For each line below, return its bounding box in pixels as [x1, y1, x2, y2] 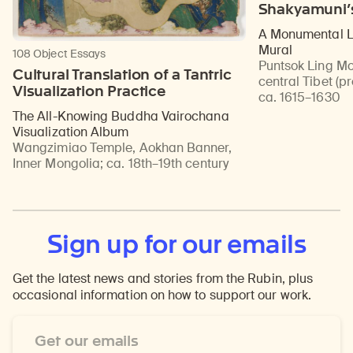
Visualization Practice [13, 82, 165, 101]
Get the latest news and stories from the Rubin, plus [13, 270, 314, 288]
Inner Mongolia [13, 155, 101, 173]
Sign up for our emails [46, 229, 307, 260]
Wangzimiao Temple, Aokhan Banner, [13, 139, 232, 157]
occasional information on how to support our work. [13, 287, 311, 304]
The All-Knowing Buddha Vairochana [13, 108, 229, 125]
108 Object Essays [13, 46, 106, 61]
